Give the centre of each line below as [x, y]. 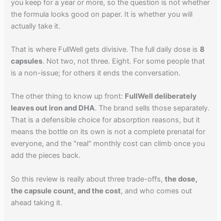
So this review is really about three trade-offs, [88, 179]
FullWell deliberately [161, 96]
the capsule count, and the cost [66, 191]
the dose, [181, 179]
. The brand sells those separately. [152, 108]
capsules [27, 61]
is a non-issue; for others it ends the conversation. [96, 73]
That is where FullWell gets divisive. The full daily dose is [106, 50]
